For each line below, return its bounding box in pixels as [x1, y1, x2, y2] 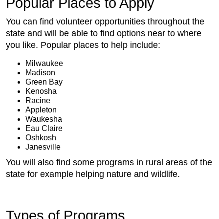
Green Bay [25, 77, 63, 86]
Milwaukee [25, 59, 63, 67]
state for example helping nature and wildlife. [6, 169, 180, 179]
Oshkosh [25, 133, 56, 142]
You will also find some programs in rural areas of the [6, 157, 212, 167]
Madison [25, 68, 55, 77]
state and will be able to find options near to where [6, 28, 201, 38]
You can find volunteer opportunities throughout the [6, 16, 204, 26]
